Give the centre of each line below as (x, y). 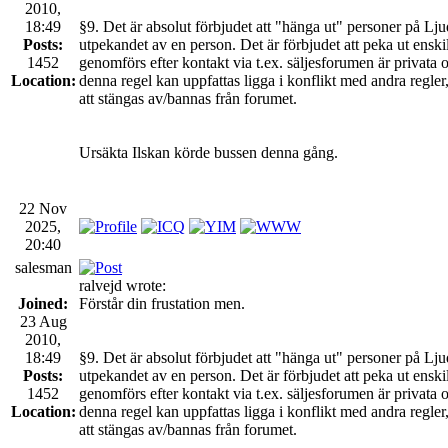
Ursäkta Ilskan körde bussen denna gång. (208, 152)
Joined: (43, 303)
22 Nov (43, 208)
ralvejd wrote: (122, 285)
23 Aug (43, 321)
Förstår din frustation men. (162, 303)
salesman (43, 267)
